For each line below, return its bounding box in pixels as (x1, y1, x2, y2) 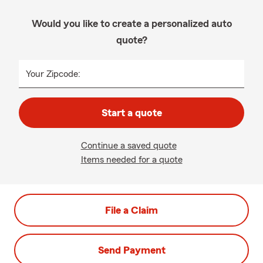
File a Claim (105, 205, 158, 215)
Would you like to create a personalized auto (31, 18, 232, 29)
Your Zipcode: (26, 69, 80, 79)
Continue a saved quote (80, 141, 177, 150)
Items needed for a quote (80, 155, 183, 164)
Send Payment (97, 245, 166, 255)
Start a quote (101, 107, 162, 118)
